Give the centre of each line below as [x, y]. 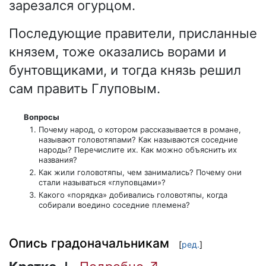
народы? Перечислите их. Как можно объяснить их [137, 150]
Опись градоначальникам [89, 243]
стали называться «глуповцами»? [102, 183]
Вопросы [41, 117]
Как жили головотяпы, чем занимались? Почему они [140, 172]
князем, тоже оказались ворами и [118, 52]
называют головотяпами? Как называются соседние [138, 140]
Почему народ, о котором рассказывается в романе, [140, 130]
